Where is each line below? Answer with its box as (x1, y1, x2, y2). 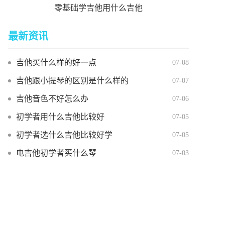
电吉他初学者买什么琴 (16, 149, 96, 157)
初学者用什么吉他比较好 (16, 113, 104, 121)
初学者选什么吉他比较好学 (16, 131, 113, 139)
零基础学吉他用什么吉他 (54, 4, 143, 12)
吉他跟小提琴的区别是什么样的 (16, 76, 129, 85)
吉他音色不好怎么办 (16, 94, 88, 103)
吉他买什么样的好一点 (16, 58, 96, 67)
